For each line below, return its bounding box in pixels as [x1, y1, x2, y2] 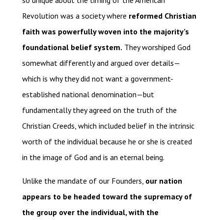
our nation [145, 176, 182, 186]
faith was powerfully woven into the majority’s [22, 27, 189, 37]
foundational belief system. [22, 42, 122, 53]
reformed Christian [128, 11, 196, 21]
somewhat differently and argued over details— [22, 58, 180, 68]
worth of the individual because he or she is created [22, 137, 192, 147]
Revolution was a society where [22, 11, 129, 21]
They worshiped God [122, 42, 191, 53]
